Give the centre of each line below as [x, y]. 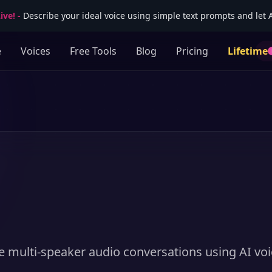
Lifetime [248, 51]
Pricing [192, 51]
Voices [36, 51]
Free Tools [93, 51]
